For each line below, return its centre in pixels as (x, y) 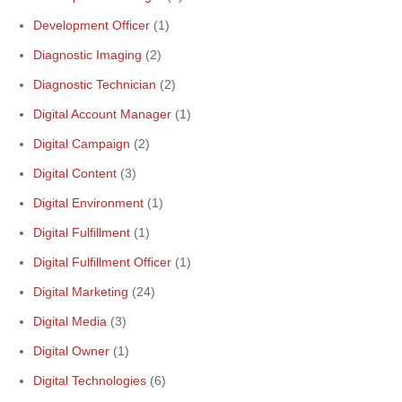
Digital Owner (71, 351)
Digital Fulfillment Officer (102, 262)
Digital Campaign (82, 144)
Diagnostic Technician (95, 84)
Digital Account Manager (102, 114)
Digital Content (75, 173)
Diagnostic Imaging (87, 55)
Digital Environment (88, 203)
